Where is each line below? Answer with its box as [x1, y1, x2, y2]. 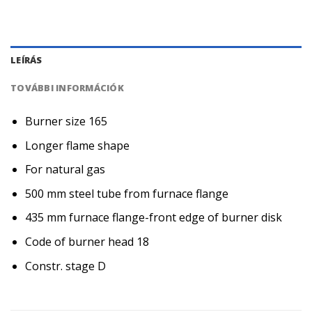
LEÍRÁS [10, 54, 42, 67]
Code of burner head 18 [24, 234, 149, 250]
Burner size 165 [24, 114, 107, 130]
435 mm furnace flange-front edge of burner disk [24, 210, 282, 226]
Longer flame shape [24, 137, 130, 153]
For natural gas [24, 162, 105, 178]
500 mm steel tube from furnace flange [24, 185, 228, 201]
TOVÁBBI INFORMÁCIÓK [10, 81, 124, 95]
